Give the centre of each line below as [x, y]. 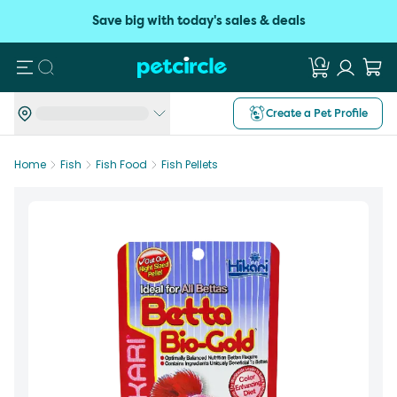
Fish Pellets [190, 164]
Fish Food [121, 164]
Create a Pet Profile [317, 113]
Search [71, 66]
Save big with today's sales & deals [198, 21]
